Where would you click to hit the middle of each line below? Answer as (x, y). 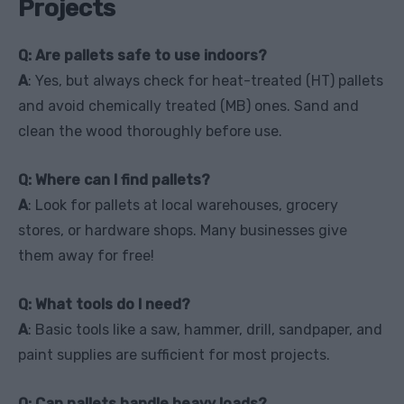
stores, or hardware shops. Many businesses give (183, 230)
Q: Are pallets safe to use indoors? (142, 55)
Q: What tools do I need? (104, 304)
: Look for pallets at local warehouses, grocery (183, 205)
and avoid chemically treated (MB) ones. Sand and (188, 106)
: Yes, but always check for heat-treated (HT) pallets (206, 80)
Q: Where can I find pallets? (114, 179)
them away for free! (86, 255)
